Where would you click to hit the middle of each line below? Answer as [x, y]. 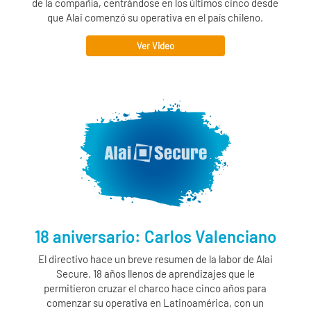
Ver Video [155, 46]
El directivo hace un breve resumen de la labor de [147, 259]
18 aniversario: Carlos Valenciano [155, 236]
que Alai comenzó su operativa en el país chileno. [155, 18]
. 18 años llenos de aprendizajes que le [171, 273]
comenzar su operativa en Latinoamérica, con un [155, 302]
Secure [72, 273]
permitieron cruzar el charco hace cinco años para [155, 288]
